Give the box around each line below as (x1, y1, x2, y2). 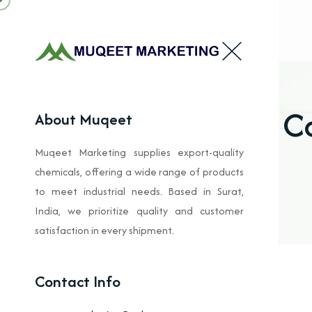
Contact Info (35, 270, 120, 293)
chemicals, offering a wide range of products (35, 164, 244, 180)
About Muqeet (35, 108, 132, 131)
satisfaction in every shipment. (35, 223, 174, 238)
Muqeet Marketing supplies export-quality (35, 145, 244, 160)
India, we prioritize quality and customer (35, 203, 244, 219)
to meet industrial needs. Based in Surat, (35, 184, 244, 199)
